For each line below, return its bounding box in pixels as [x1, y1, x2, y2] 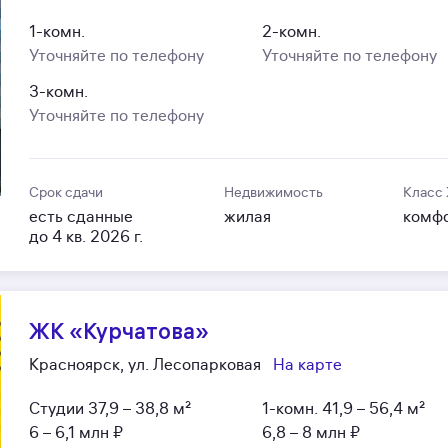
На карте [273, 354, 343, 375]
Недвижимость [223, 183, 323, 201]
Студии [29, 398, 85, 419]
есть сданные [29, 206, 134, 227]
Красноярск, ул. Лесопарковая [29, 354, 262, 375]
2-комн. [261, 21, 321, 42]
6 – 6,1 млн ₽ [29, 422, 124, 443]
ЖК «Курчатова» [29, 316, 210, 345]
